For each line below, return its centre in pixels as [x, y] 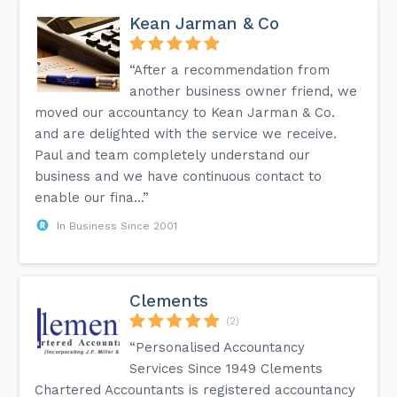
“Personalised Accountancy [218, 347]
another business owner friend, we [244, 91]
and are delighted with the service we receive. [186, 133]
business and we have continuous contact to [179, 176]
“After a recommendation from [230, 70]
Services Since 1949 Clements [226, 368]
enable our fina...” [92, 197]
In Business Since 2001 [117, 226]
